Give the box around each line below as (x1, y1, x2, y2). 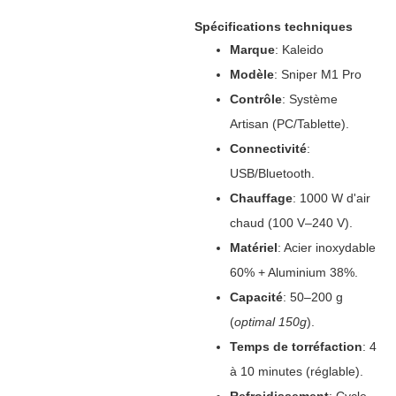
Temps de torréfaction (229, 339, 362, 354)
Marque (229, 42, 275, 57)
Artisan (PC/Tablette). (229, 117, 349, 131)
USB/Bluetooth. (229, 166, 315, 180)
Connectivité (229, 141, 307, 156)
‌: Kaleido (274, 42, 324, 57)
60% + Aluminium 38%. (229, 265, 358, 279)
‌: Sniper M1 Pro (273, 67, 362, 81)
